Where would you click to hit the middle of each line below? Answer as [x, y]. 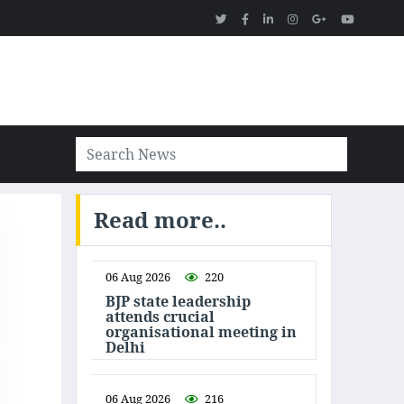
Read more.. [160, 220]
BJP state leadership [178, 301]
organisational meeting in [201, 332]
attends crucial [160, 317]
